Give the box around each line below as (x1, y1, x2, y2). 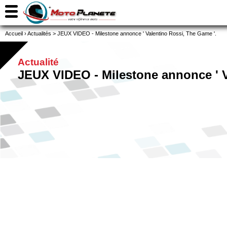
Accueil (5, 30, 23, 36)
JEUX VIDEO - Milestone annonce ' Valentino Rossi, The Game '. (57, 30, 216, 36)
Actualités (27, 30, 51, 36)
